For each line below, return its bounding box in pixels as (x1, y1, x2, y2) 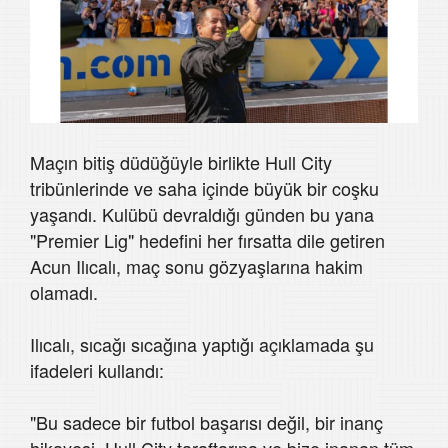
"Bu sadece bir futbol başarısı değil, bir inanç (30, 408, 383, 435)
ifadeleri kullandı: (30, 356, 164, 383)
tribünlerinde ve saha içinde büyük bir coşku (30, 174, 379, 201)
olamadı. (30, 278, 98, 305)
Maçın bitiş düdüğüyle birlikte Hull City (30, 148, 332, 175)
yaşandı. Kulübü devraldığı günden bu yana (30, 200, 374, 227)
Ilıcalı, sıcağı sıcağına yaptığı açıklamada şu (30, 330, 374, 357)
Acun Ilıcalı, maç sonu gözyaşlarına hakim (30, 252, 363, 279)
